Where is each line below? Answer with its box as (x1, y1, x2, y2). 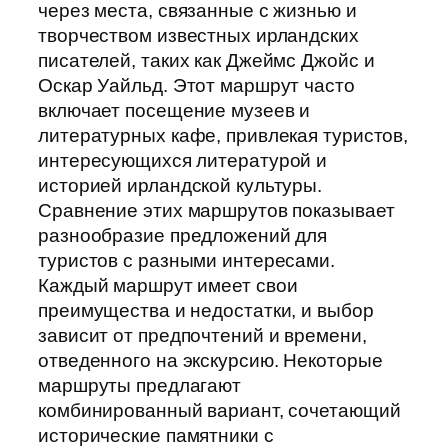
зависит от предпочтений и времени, (38, 325, 367, 347)
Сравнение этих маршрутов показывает (38, 200, 395, 222)
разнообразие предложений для (38, 225, 328, 247)
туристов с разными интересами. (38, 250, 335, 272)
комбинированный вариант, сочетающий (38, 400, 401, 422)
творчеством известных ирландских (38, 25, 359, 47)
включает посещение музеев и (38, 100, 311, 122)
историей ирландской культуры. (38, 175, 323, 197)
